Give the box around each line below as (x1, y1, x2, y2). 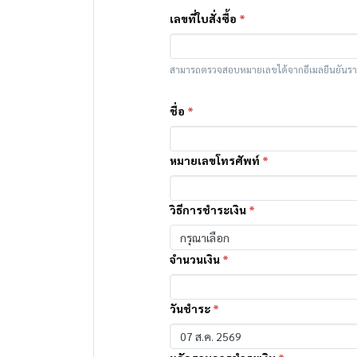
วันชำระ (170, 301, 213, 316)
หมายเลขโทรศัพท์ (170, 153, 262, 167)
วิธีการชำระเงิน (170, 202, 249, 217)
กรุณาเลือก (180, 230, 229, 245)
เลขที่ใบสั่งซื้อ (170, 11, 239, 25)
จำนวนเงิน (170, 252, 222, 266)
